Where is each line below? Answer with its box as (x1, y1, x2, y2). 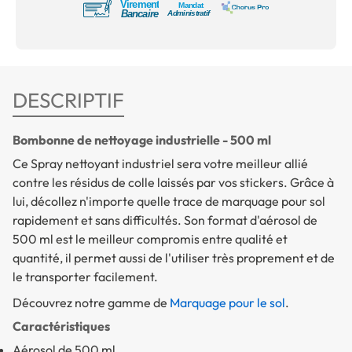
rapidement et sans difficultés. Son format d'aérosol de (13, 211, 317, 228)
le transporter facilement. (13, 268, 160, 284)
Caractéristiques (13, 317, 110, 334)
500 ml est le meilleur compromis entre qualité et (13, 230, 288, 247)
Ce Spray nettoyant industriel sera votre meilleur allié (13, 155, 308, 171)
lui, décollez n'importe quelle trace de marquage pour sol (13, 192, 325, 209)
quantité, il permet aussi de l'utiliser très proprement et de (13, 249, 335, 266)
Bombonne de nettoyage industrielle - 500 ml (13, 131, 271, 148)
